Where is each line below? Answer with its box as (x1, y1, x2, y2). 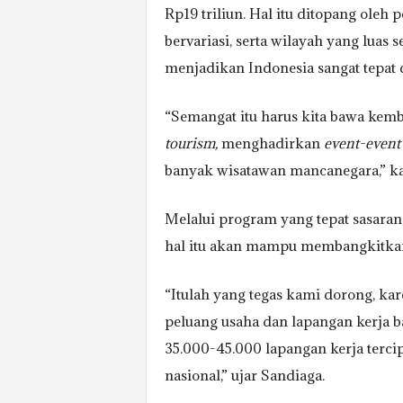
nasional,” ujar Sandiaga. (164, 366, 325, 384)
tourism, (164, 134, 218, 152)
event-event (323, 134, 400, 152)
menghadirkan (217, 134, 324, 152)
